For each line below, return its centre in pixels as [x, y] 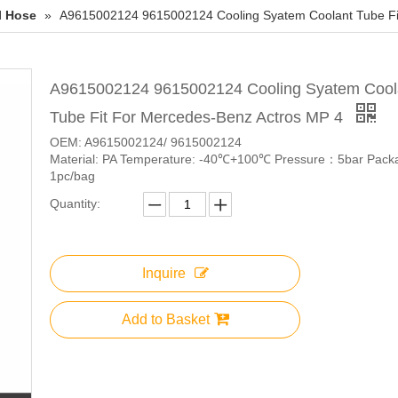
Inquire [163, 274]
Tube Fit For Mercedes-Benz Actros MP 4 [199, 118]
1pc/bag [72, 176]
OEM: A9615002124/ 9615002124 [146, 143]
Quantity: [75, 204]
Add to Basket [165, 320]
